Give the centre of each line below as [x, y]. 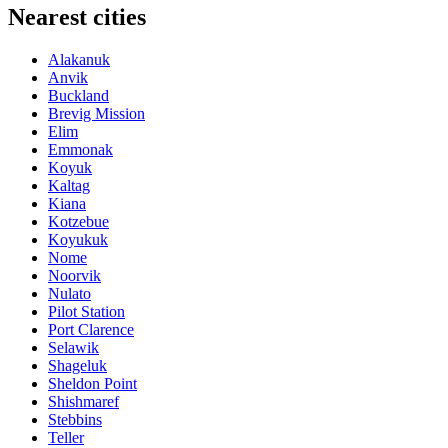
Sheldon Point [92, 384]
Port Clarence [91, 330]
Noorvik [74, 276]
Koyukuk [78, 240]
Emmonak [80, 150]
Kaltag [69, 186]
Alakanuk [79, 60]
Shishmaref [83, 402]
